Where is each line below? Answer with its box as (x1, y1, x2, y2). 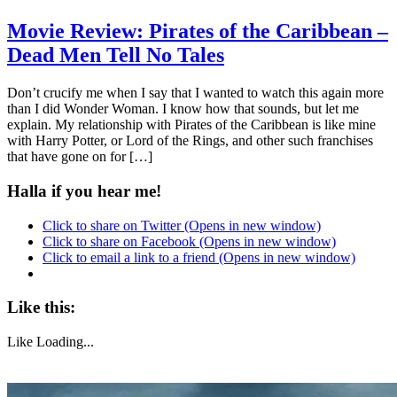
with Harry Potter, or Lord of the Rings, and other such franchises (7, 133, 373, 149)
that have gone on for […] (7, 149, 152, 165)
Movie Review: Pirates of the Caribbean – (7, 19, 388, 43)
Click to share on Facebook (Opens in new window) (43, 233, 336, 249)
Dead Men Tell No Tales (7, 43, 224, 67)
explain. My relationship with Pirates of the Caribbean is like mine (7, 117, 376, 133)
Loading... (36, 334, 94, 350)
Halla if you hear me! (7, 181, 161, 200)
